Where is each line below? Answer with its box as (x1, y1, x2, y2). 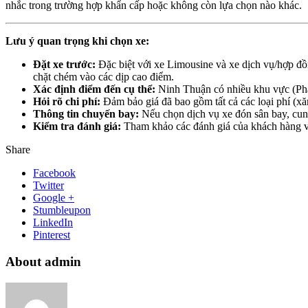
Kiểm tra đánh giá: (33, 120, 121, 133)
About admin (5, 254, 81, 269)
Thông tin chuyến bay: (33, 108, 139, 120)
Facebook (33, 167, 76, 179)
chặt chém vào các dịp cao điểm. (33, 71, 174, 83)
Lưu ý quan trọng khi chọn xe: (5, 35, 149, 47)
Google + (33, 192, 74, 204)
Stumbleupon (33, 204, 91, 217)
